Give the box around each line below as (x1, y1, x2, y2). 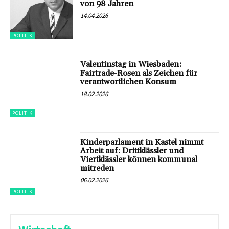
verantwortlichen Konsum (80, 76, 177, 87)
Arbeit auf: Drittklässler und (80, 146, 184, 156)
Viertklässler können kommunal (80, 154, 198, 165)
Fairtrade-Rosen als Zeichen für (80, 67, 198, 78)
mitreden (80, 163, 114, 174)
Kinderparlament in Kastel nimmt (80, 137, 204, 148)
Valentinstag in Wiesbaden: (80, 59, 182, 70)
